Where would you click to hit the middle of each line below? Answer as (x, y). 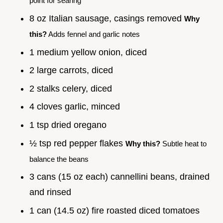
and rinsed (50, 192)
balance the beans (59, 159)
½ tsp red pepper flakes (77, 143)
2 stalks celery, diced (71, 88)
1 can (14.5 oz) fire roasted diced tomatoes (114, 210)
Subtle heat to (183, 143)
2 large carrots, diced (71, 70)
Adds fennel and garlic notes (93, 34)
